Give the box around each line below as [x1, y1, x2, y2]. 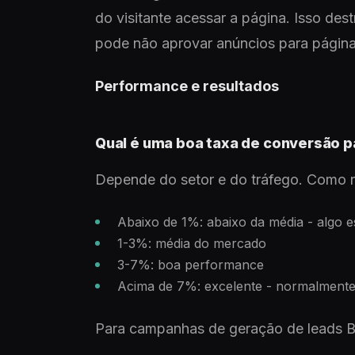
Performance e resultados [95, 78, 279, 94]
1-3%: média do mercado [117, 235, 266, 251]
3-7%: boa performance [117, 257, 264, 273]
